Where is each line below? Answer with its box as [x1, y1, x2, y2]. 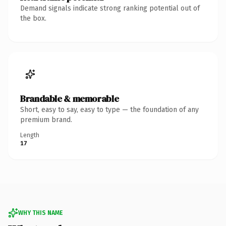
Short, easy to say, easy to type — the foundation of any [20, 105, 199, 114]
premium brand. [20, 115, 72, 124]
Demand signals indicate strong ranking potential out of [20, 4, 200, 13]
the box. [20, 14, 46, 23]
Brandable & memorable [20, 92, 119, 105]
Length [20, 131, 39, 139]
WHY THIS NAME [18, 209, 63, 216]
